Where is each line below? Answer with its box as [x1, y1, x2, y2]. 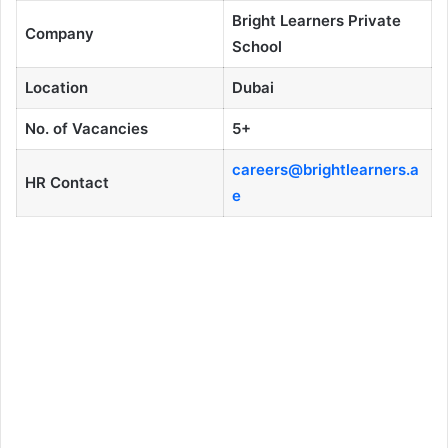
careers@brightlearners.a [231, 160, 419, 180]
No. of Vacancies [24, 119, 148, 139]
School [231, 37, 282, 57]
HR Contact [24, 173, 109, 193]
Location [24, 78, 88, 98]
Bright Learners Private [231, 11, 401, 31]
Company [24, 24, 94, 44]
